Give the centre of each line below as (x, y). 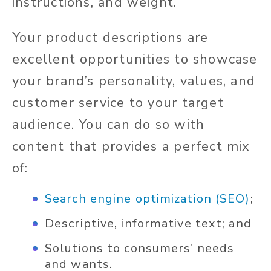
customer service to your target (118, 103)
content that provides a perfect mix (131, 147)
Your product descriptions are (110, 38)
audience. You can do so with (109, 125)
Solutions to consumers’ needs (140, 249)
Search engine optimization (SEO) (148, 199)
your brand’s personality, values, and (134, 81)
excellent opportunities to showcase (135, 60)
